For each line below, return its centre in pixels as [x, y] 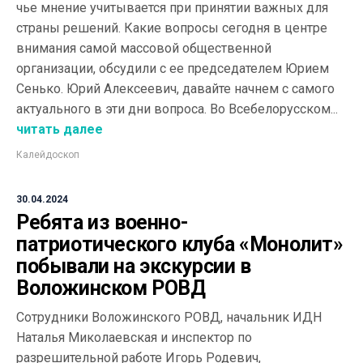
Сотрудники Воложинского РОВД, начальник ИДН [169, 317]
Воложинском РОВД [111, 288]
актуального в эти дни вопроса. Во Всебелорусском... [177, 109]
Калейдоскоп [48, 155]
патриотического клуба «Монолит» [180, 244]
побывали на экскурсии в [134, 266]
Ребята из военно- [102, 222]
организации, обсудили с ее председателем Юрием [173, 68]
